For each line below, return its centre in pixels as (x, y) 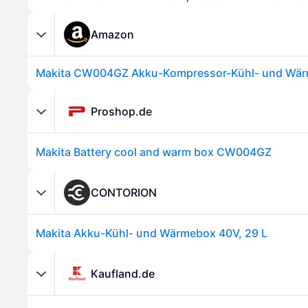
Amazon (112, 34)
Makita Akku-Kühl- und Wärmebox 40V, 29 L (152, 233)
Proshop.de (121, 111)
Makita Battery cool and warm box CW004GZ (154, 152)
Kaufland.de (123, 273)
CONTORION (124, 192)
